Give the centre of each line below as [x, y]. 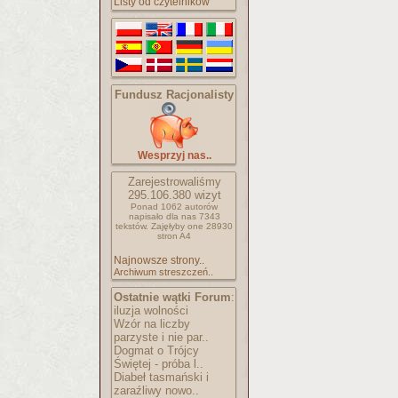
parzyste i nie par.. [161, 337]
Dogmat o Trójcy [156, 350]
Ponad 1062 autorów [174, 207]
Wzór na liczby [152, 324]
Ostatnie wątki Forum [172, 297]
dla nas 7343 [193, 216]
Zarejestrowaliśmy [174, 182]
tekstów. [132, 226]
